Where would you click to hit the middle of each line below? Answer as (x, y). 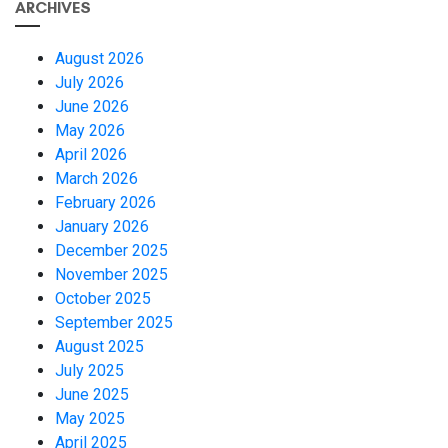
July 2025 (89, 370)
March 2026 (96, 178)
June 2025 (92, 394)
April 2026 (91, 154)
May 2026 (90, 130)
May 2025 (90, 418)
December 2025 (111, 250)
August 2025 (99, 346)
